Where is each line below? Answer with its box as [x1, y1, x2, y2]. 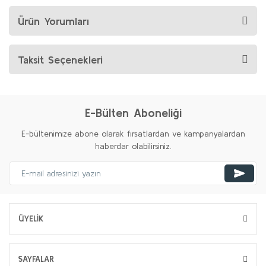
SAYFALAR [18, 254, 54, 264]
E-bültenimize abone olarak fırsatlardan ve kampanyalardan [21, 129, 245, 138]
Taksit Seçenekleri [18, 53, 103, 66]
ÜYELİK [18, 214, 43, 223]
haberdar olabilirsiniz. [94, 141, 172, 151]
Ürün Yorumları [18, 14, 89, 27]
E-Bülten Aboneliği [84, 106, 182, 119]
